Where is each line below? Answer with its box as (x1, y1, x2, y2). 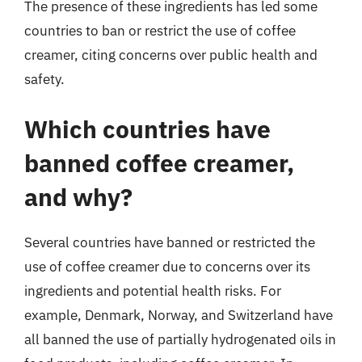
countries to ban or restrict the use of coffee (24, 22, 296, 40)
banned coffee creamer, (24, 146, 294, 179)
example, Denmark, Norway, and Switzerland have (24, 305, 333, 324)
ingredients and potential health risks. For (24, 281, 281, 300)
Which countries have (24, 112, 271, 145)
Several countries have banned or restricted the (24, 233, 315, 251)
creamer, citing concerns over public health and (24, 46, 318, 64)
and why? (24, 180, 133, 213)
